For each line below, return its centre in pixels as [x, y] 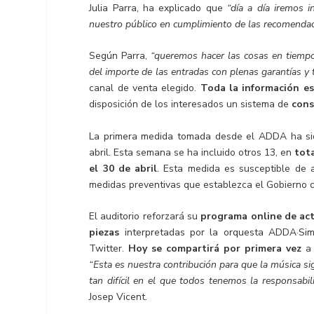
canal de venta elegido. [145, 88]
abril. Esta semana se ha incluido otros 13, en [191, 152]
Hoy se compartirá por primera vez [217, 249]
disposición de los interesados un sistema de [191, 104]
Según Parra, [120, 56]
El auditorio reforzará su [145, 217]
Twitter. [109, 249]
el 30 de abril [123, 168]
